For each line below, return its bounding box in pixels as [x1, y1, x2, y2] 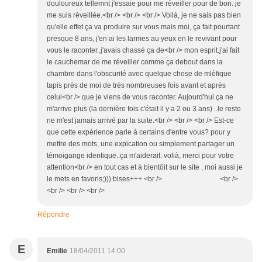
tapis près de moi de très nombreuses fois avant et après [47, 81, 226, 90]
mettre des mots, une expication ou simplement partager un [47, 140, 235, 149]
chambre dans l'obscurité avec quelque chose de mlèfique [47, 70, 232, 78]
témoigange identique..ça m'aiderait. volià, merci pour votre [47, 151, 234, 160]
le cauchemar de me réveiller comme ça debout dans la [47, 58, 223, 67]
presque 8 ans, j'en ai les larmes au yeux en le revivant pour [47, 35, 237, 43]
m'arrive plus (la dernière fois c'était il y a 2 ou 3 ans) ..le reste [47, 105, 241, 113]
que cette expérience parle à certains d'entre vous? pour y [47, 128, 230, 137]
